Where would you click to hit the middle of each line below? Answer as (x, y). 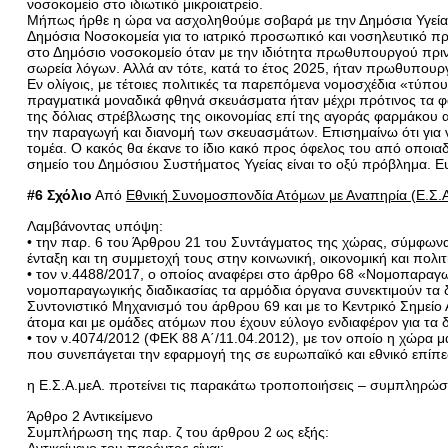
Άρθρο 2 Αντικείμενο (89, 415)
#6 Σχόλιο (59, 194)
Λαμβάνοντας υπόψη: (94, 225)
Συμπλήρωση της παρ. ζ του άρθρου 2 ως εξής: (177, 431)
